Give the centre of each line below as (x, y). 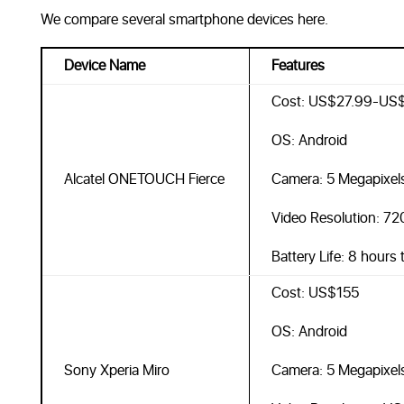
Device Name (104, 66)
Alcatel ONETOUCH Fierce (144, 179)
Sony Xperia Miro (116, 371)
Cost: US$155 (315, 293)
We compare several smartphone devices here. (184, 20)
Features (298, 66)
